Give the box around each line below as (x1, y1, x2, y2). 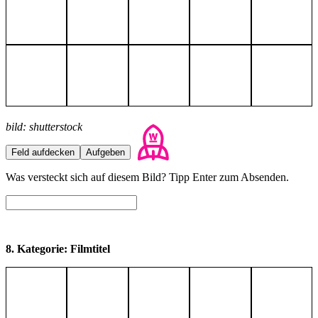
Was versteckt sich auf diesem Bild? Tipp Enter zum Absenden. (6, 170, 289, 183)
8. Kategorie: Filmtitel (6, 242, 110, 255)
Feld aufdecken (11, 146, 75, 158)
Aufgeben (86, 146, 125, 158)
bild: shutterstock (6, 120, 82, 133)
